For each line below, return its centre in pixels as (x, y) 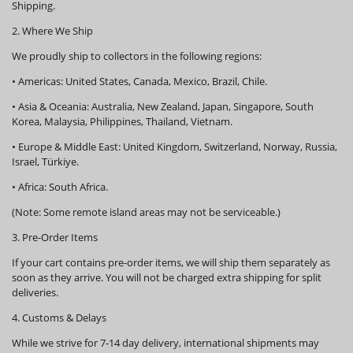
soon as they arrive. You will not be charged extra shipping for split (167, 277)
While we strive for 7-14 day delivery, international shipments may (165, 342)
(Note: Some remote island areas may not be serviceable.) (146, 212)
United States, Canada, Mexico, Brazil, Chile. (165, 81)
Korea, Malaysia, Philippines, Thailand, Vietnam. (122, 121)
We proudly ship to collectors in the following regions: (137, 56)
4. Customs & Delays (59, 317)
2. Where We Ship (52, 30)
